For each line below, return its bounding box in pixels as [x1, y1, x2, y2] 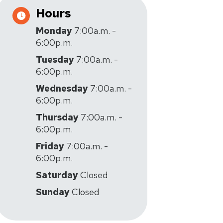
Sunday [36, 186, 70, 198]
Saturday [36, 169, 78, 181]
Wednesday [36, 82, 88, 94]
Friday [36, 140, 64, 152]
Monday [36, 24, 72, 36]
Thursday [36, 111, 79, 123]
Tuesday [36, 53, 74, 65]
